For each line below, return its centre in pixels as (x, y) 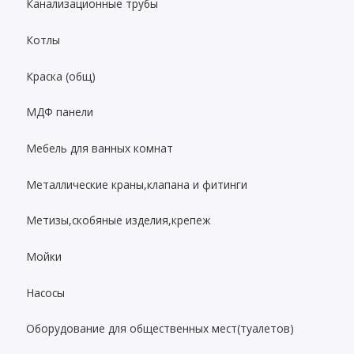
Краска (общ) (61, 76)
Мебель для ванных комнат (100, 148)
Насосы (46, 292)
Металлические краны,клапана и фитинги (137, 184)
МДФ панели (60, 112)
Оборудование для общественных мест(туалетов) (160, 329)
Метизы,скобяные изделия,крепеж (119, 220)
